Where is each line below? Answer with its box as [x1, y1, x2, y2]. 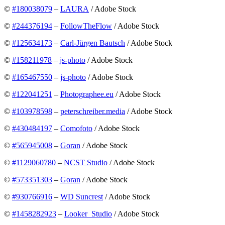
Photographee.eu [60, 90, 114, 99]
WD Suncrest [60, 192, 103, 201]
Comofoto [60, 124, 92, 133]
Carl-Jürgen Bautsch [60, 39, 125, 48]
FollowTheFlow [60, 22, 112, 31]
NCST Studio [64, 158, 107, 167]
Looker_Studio [64, 209, 112, 218]
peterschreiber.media [60, 107, 125, 116]
